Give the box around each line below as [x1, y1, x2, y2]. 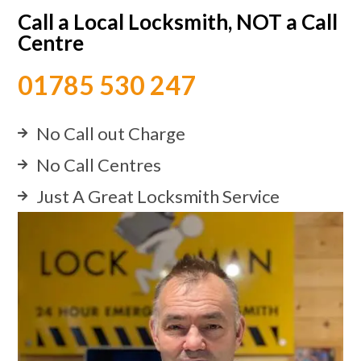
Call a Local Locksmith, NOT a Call [18, 8, 338, 35]
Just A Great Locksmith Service [35, 185, 280, 207]
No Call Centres [35, 153, 161, 176]
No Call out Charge [35, 122, 185, 144]
